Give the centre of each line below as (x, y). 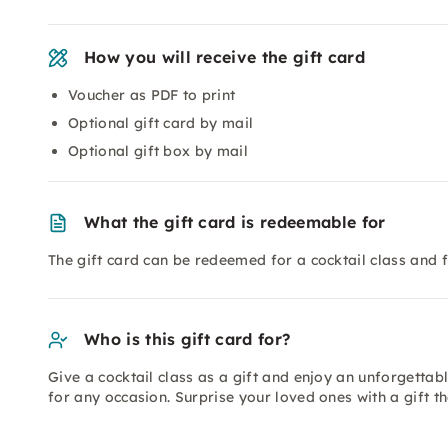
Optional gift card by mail (161, 123)
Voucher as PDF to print (152, 95)
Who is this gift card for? (187, 339)
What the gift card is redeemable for (235, 222)
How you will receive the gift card (224, 57)
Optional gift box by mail (158, 151)
